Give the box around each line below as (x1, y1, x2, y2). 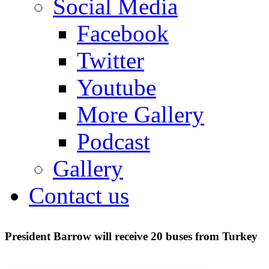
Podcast (77, 128, 150, 154)
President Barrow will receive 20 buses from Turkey (5, 230, 258, 243)
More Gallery (77, 101, 204, 127)
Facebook (77, 20, 169, 46)
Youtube (77, 74, 156, 100)
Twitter (77, 47, 144, 73)
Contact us (29, 183, 129, 208)
